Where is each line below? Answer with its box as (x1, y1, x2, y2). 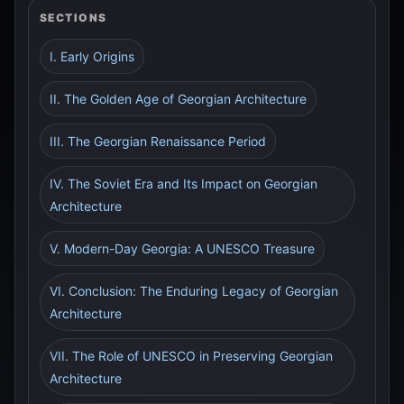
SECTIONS (40, 11, 107, 24)
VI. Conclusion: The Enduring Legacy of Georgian (50, 283, 338, 298)
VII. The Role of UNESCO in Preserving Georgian (50, 348, 333, 363)
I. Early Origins (50, 49, 134, 64)
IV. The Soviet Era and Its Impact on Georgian (50, 176, 317, 191)
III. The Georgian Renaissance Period (50, 133, 266, 149)
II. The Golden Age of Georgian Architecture (50, 91, 307, 106)
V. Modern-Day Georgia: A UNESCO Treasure (50, 241, 315, 256)
